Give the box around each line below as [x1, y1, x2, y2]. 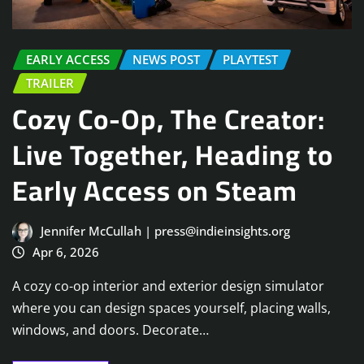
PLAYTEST [223, 51, 278, 68]
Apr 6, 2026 [32, 243, 99, 260]
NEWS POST [132, 51, 200, 68]
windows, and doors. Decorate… [12, 321, 209, 340]
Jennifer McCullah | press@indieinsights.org [40, 222, 290, 239]
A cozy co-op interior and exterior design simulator [12, 277, 324, 296]
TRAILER [26, 75, 74, 92]
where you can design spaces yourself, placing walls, [12, 299, 331, 318]
